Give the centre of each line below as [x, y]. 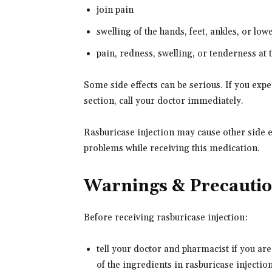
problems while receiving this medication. [172, 148]
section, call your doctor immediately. [164, 101]
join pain [115, 10]
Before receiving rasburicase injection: [166, 218]
